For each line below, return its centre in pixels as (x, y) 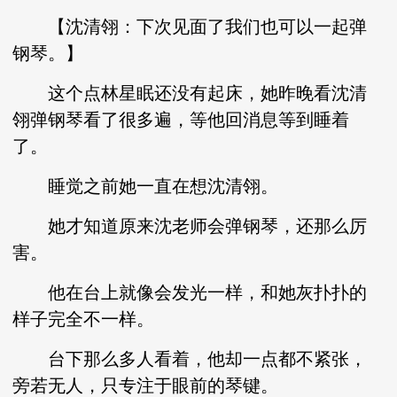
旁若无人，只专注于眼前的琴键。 (146, 385)
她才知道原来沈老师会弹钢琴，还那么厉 (190, 226)
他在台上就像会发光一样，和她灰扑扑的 (190, 292)
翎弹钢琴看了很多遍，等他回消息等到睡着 (181, 120)
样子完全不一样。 (84, 319)
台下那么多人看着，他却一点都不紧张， (190, 359)
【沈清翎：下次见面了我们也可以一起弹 (190, 27)
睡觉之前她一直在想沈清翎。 (146, 186)
